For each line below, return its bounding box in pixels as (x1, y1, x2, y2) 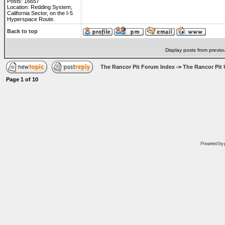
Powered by (200, 141, 224, 146)
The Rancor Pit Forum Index (100, 64, 175, 70)
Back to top (7, 28, 38, 34)
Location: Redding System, (7, 4, 72, 10)
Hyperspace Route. (7, 16, 55, 22)
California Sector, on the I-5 (7, 10, 73, 16)
